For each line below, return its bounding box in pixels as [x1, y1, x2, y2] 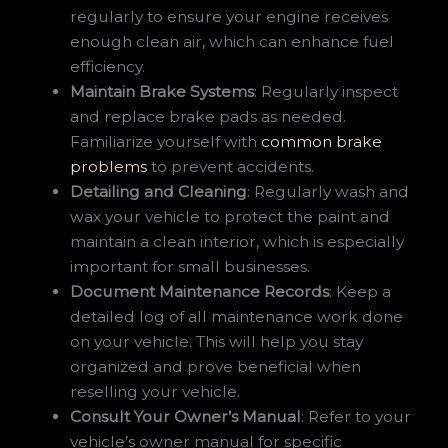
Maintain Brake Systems [70, 81, 255, 101]
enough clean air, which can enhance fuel [70, 31, 395, 51]
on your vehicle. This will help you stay [70, 331, 364, 351]
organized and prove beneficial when [70, 356, 362, 376]
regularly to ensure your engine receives [70, 6, 389, 26]
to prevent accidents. [147, 156, 315, 176]
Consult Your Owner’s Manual [70, 406, 302, 426]
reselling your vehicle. [70, 381, 241, 401]
